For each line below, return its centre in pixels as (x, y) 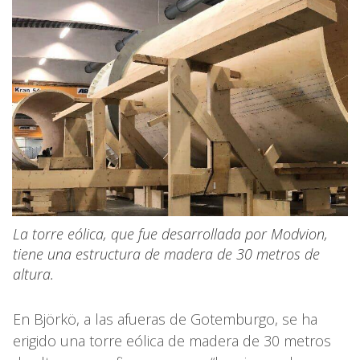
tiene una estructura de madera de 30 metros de (166, 254)
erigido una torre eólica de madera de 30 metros (172, 340)
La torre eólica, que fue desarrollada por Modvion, (170, 233)
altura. (33, 274)
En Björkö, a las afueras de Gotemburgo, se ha (165, 319)
